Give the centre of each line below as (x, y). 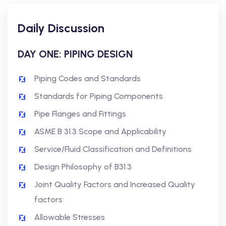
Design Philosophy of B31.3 (83, 167)
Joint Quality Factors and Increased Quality (115, 184)
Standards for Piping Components (99, 96)
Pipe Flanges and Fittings (80, 114)
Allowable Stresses (70, 217)
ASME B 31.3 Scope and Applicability (100, 131)
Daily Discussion (61, 28)
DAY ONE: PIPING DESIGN (75, 54)
